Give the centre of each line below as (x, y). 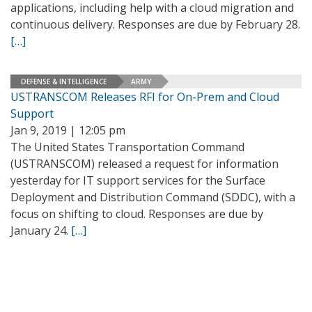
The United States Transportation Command (127, 147)
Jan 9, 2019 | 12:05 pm (68, 130)
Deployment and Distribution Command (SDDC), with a (153, 197)
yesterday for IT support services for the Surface (138, 180)
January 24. (41, 231)
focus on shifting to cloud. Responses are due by (137, 214)
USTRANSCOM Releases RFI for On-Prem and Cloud (145, 97)
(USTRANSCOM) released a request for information (145, 164)
